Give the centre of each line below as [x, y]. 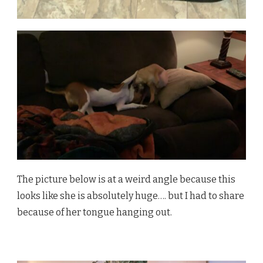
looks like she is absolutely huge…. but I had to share [131, 195]
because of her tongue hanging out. [95, 212]
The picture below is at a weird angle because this [126, 179]
